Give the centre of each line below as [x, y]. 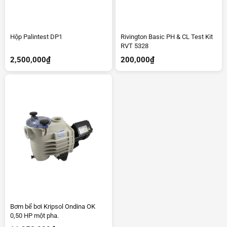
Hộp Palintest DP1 [36, 37]
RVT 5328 [134, 46]
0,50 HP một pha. [34, 216]
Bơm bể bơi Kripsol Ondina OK [53, 207]
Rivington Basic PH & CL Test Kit [166, 37]
